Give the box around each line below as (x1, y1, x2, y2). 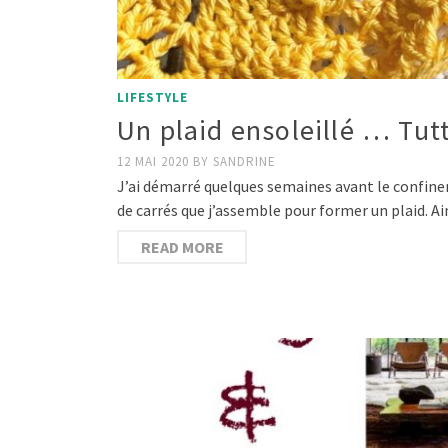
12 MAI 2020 (117, 153, 193, 171)
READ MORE (140, 237, 224, 258)
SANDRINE (213, 153, 276, 171)
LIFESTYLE (117, 89, 188, 107)
